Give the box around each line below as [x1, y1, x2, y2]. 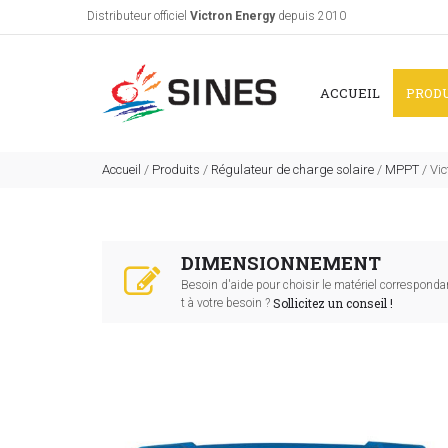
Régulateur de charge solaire [211, 162, 374, 177]
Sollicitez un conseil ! [273, 295, 393, 311]
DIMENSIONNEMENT [181, 251, 381, 275]
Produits [152, 162, 200, 177]
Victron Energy [190, 9, 275, 23]
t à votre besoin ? [181, 296, 273, 310]
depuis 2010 [275, 9, 346, 23]
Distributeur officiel [87, 9, 190, 23]
